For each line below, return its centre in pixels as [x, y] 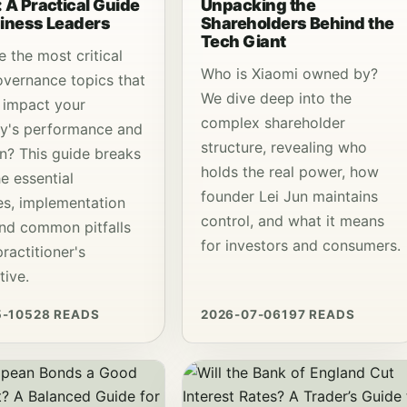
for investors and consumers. [301, 246]
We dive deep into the [276, 99]
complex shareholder [273, 123]
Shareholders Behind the [298, 24]
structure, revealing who [284, 148]
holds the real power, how [290, 172]
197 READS [318, 315]
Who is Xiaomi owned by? [289, 74]
